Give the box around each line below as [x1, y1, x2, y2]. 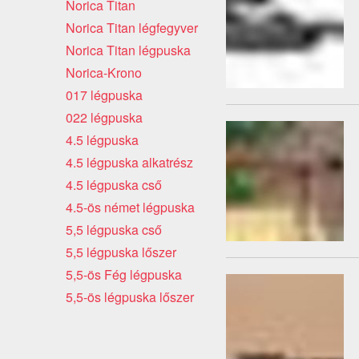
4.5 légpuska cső [66, 175, 162, 194]
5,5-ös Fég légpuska [66, 264, 182, 284]
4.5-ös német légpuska [66, 197, 195, 216]
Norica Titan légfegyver [66, 18, 198, 37]
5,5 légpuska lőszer [66, 242, 176, 261]
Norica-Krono [66, 63, 142, 82]
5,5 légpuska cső [66, 220, 162, 239]
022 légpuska [66, 107, 143, 127]
